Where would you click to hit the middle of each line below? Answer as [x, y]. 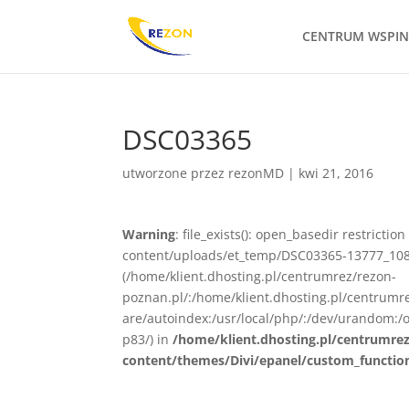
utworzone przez [176, 173]
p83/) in [148, 339]
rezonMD [257, 173]
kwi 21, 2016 [336, 173]
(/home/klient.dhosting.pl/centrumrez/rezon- [260, 276]
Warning [149, 234]
